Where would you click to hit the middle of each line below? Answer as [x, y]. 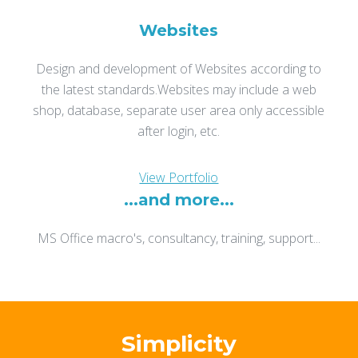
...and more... [179, 200]
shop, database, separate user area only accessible [179, 111]
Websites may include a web [237, 90]
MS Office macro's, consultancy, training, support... [179, 239]
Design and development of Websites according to [179, 69]
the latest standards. [99, 90]
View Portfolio [179, 178]
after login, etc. [179, 131]
